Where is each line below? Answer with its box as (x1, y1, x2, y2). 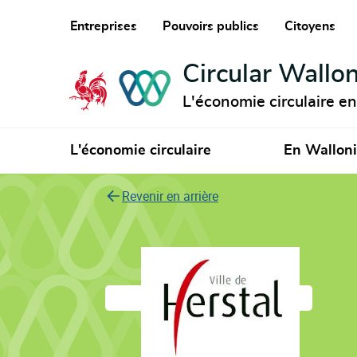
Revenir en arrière (122, 187, 218, 205)
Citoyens (284, 20, 335, 33)
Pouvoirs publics (162, 20, 259, 33)
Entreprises (69, 20, 137, 33)
